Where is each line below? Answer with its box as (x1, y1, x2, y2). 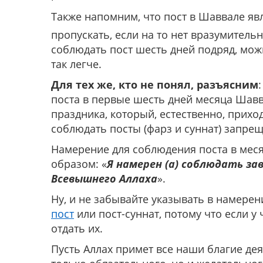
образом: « (51, 157, 107, 171)
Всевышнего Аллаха (51, 171, 157, 186)
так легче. (51, 57, 102, 72)
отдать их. (51, 221, 103, 236)
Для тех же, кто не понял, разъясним (51, 77, 258, 92)
